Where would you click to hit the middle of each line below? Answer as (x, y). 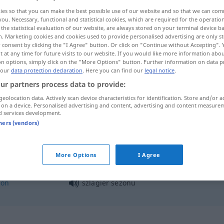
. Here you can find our (113, 70)
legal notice (159, 70)
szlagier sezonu (109, 182)
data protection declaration (47, 70)
